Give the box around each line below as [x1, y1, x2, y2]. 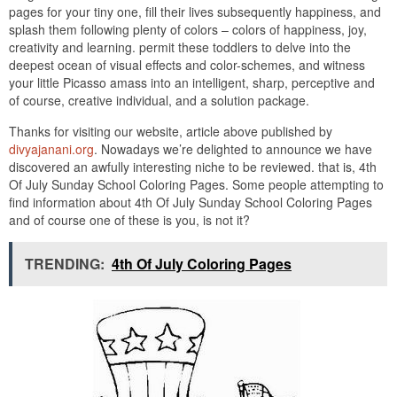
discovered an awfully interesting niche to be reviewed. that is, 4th [9, 158, 377, 175]
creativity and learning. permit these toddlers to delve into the [9, 38, 351, 56]
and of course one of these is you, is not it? [9, 211, 250, 229]
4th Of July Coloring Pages [112, 253, 292, 274]
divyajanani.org [9, 140, 94, 158]
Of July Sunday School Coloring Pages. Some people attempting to [9, 175, 384, 193]
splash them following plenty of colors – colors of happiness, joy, [9, 20, 367, 38]
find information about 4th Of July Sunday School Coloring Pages [9, 193, 372, 211]
